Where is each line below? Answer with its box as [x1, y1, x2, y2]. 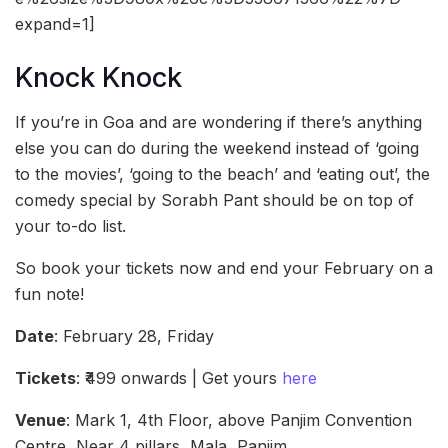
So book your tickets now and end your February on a [15, 258, 433, 279]
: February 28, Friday [54, 326, 214, 347]
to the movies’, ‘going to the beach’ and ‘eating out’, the [15, 164, 430, 185]
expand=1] [15, 14, 95, 35]
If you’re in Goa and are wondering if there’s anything [15, 112, 422, 133]
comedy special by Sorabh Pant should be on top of [15, 190, 414, 211]
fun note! [15, 284, 84, 305]
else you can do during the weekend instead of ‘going [15, 138, 419, 159]
